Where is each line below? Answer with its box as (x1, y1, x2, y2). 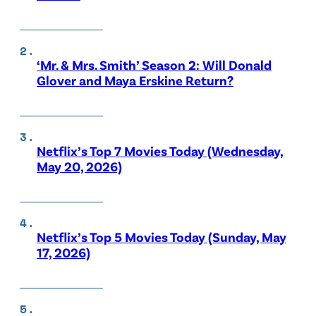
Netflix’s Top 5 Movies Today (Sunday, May (37, 229, 286, 245)
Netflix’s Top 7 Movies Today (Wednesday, (37, 142, 284, 159)
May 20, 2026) (37, 158, 122, 175)
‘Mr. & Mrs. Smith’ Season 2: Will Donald (37, 56, 272, 73)
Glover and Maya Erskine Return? (37, 72, 233, 89)
